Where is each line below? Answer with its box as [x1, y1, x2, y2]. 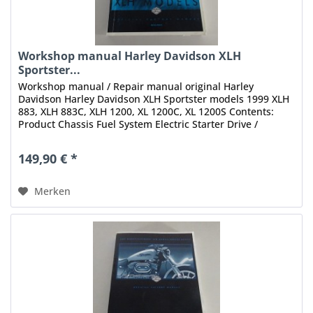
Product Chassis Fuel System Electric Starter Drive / [18, 117, 259, 131]
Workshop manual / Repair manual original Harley [18, 80, 254, 94]
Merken [34, 184, 71, 198]
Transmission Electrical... [18, 130, 136, 144]
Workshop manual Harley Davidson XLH [18, 48, 242, 64]
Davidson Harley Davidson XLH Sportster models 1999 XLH [18, 92, 290, 106]
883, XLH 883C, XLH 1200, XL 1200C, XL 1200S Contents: [18, 105, 275, 119]
